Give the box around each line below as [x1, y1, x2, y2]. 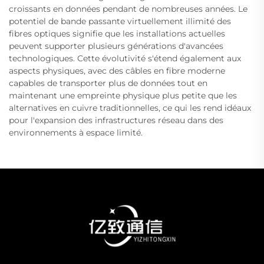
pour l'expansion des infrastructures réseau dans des [9, 115, 223, 126]
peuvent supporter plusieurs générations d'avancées [9, 41, 223, 52]
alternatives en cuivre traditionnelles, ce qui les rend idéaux [9, 103, 251, 114]
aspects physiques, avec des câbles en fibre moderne [9, 65, 225, 77]
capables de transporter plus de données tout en [9, 78, 207, 89]
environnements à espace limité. [9, 127, 143, 138]
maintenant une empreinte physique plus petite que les [9, 90, 237, 101]
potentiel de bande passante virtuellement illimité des [9, 16, 231, 27]
